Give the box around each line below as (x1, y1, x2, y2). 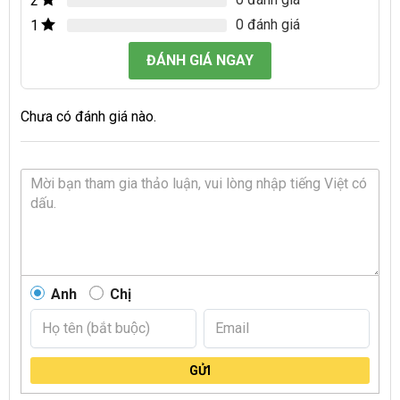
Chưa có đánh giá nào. (21, 108, 156, 126)
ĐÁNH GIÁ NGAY (146, 52, 254, 70)
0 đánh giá (236, 16, 300, 34)
